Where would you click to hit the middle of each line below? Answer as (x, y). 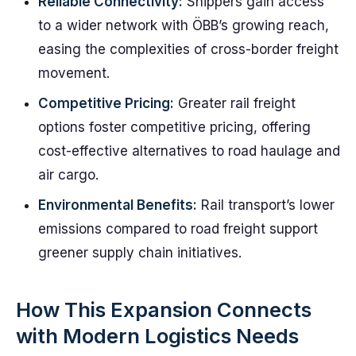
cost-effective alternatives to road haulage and (189, 151)
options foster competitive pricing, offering (174, 127)
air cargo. (68, 175)
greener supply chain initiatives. (140, 253)
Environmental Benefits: (118, 205)
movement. (74, 73)
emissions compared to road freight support (178, 229)
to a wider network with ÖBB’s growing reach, (184, 25)
